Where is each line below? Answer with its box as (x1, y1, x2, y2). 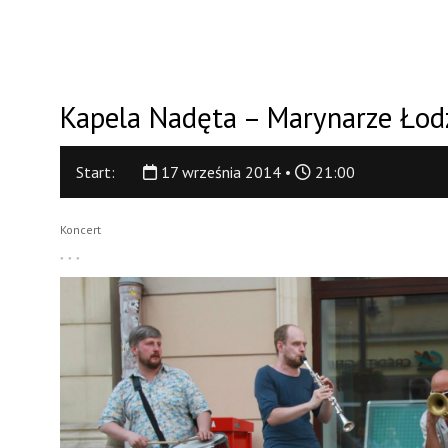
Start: (76, 162, 115, 182)
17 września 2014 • (157, 162, 295, 182)
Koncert (60, 222, 101, 237)
